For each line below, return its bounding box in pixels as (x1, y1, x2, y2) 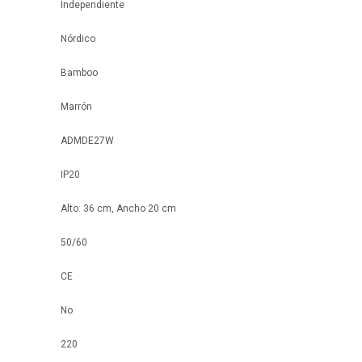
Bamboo (61, 67, 98, 78)
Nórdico (61, 33, 95, 44)
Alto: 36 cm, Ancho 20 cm (61, 203, 176, 214)
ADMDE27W (61, 135, 114, 146)
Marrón (61, 101, 92, 112)
